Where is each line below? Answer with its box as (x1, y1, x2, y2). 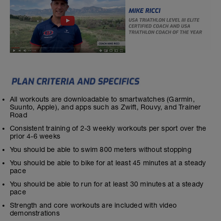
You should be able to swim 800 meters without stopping (10, 145, 191, 153)
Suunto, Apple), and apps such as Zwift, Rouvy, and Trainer (10, 103, 201, 111)
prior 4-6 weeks (10, 132, 60, 140)
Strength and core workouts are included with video (10, 201, 177, 209)
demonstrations (10, 209, 60, 217)
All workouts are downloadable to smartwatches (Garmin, (10, 95, 195, 103)
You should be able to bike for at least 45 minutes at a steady (10, 158, 206, 167)
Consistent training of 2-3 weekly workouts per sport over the (10, 124, 207, 132)
